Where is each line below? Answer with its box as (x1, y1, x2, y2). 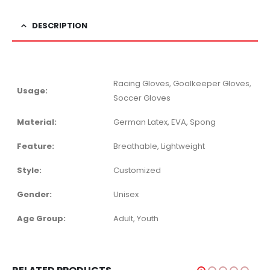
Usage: (17, 85, 48, 97)
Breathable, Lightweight (113, 140, 205, 152)
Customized (113, 165, 161, 177)
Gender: (17, 189, 52, 201)
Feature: (17, 140, 54, 152)
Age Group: (17, 213, 66, 225)
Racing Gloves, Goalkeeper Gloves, (113, 78, 251, 90)
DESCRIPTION (32, 20, 87, 32)
